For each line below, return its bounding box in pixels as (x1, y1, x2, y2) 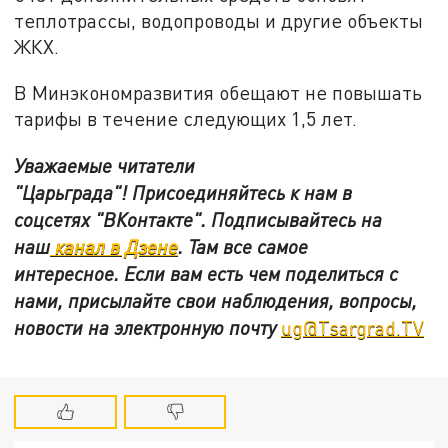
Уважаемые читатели (14, 153, 196, 177)
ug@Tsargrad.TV (281, 315, 425, 339)
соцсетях (14, 207, 96, 231)
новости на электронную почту (14, 315, 282, 339)
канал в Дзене (50, 234, 179, 258)
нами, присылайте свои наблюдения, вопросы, (14, 288, 418, 312)
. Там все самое (178, 234, 309, 258)
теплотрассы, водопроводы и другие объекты (14, 9, 424, 33)
